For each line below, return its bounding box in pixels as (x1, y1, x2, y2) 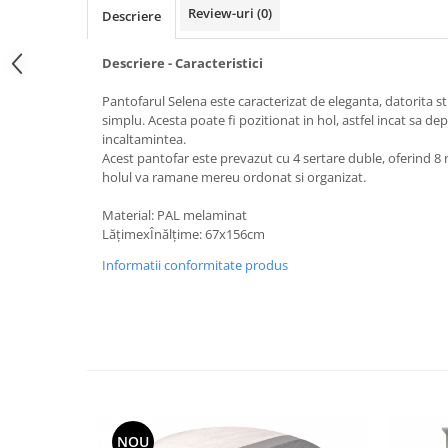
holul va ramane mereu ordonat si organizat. (102, 167, 366, 186)
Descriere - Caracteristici (102, 53, 263, 72)
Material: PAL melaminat (102, 205, 247, 224)
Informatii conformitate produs (102, 255, 288, 274)
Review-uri (188, 3, 257, 22)
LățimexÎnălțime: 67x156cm (102, 224, 265, 243)
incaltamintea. (102, 129, 186, 148)
